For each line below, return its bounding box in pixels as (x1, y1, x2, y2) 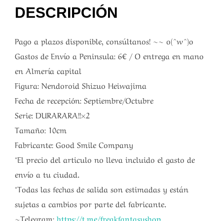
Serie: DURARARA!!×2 (15, 109, 90, 121)
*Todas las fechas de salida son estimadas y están (15, 183, 188, 195)
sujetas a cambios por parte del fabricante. (15, 197, 166, 210)
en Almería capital (15, 64, 81, 76)
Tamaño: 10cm (15, 123, 67, 136)
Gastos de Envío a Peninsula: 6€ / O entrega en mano (15, 49, 204, 62)
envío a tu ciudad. (15, 168, 79, 180)
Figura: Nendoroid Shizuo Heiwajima (15, 79, 147, 91)
